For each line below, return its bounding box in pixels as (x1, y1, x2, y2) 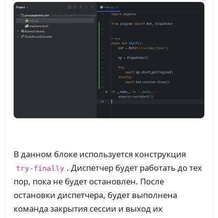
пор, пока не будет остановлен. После (14, 176, 164, 187)
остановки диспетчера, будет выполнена (14, 189, 177, 200)
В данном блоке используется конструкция (14, 148, 186, 160)
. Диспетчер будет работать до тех (66, 162, 202, 173)
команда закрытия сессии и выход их (14, 203, 163, 214)
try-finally (16, 164, 64, 172)
